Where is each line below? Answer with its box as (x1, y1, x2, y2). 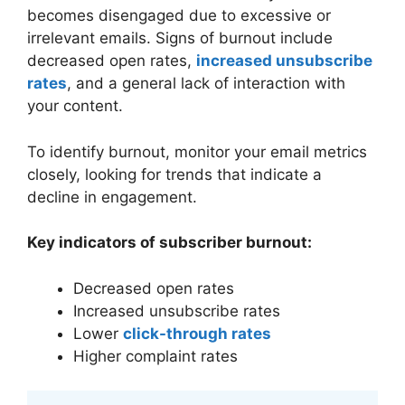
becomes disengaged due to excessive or (27, 6, 331, 24)
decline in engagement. (27, 187, 197, 206)
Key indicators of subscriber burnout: (27, 233, 312, 251)
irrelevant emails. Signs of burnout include (27, 29, 333, 47)
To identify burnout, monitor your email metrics (27, 142, 367, 161)
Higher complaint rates (73, 346, 238, 365)
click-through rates (123, 324, 271, 343)
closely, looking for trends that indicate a (27, 165, 322, 184)
